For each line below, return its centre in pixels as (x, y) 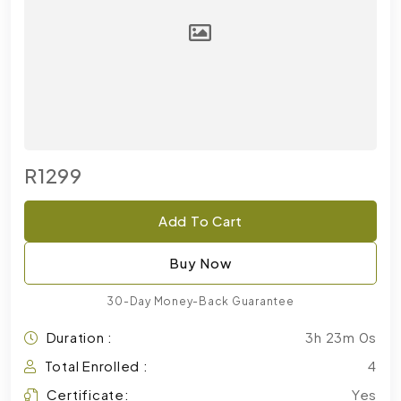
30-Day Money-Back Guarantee (200, 301)
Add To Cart (200, 221)
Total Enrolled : (96, 366)
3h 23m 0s (341, 337)
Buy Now (200, 263)
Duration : (79, 337)
